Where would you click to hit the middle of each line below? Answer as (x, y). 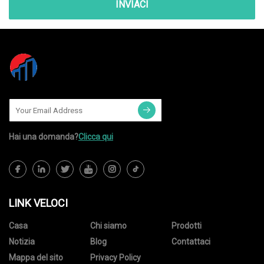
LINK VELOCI (38, 203)
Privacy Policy (115, 258)
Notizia (22, 242)
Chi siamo (108, 226)
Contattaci (191, 242)
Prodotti (186, 226)
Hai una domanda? (44, 137)
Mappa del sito (36, 258)
